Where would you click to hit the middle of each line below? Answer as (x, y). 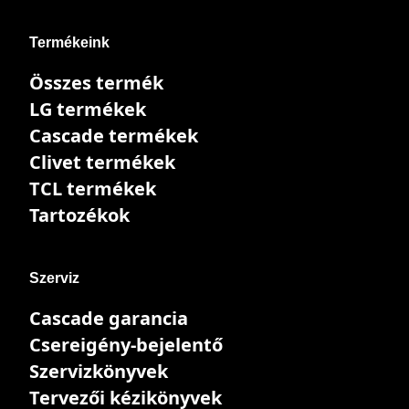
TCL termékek (93, 188)
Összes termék (96, 82)
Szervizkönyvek (99, 371)
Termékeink (69, 42)
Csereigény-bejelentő (126, 344)
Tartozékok (79, 215)
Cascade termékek (114, 135)
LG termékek (88, 109)
